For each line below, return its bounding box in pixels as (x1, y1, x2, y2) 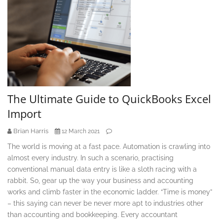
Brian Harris (13, 127, 48, 135)
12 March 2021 (62, 128, 100, 135)
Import (7, 106, 41, 121)
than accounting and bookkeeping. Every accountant (7, 211, 178, 219)
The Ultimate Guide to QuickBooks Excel (7, 91, 211, 106)
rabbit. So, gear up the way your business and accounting (7, 177, 193, 184)
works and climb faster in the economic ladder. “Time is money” (7, 188, 212, 196)
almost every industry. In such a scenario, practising (7, 154, 174, 162)
